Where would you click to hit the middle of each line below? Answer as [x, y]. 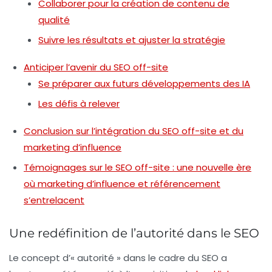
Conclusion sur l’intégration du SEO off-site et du [134, 131]
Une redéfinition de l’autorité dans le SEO [134, 233]
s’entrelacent [54, 200]
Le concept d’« [43, 258]
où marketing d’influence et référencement [122, 184]
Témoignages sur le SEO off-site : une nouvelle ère [138, 168]
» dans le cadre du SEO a [171, 258]
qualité [54, 20]
